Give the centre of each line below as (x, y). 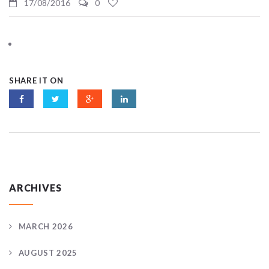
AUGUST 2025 (48, 252)
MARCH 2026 (46, 226)
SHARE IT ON (36, 80)
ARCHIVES (35, 187)
